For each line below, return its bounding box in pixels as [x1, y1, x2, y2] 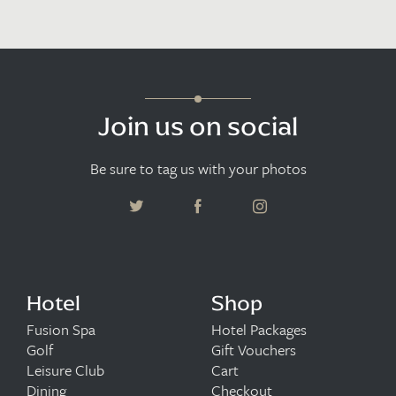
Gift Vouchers [211, 339, 296, 362]
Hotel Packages [211, 318, 307, 341]
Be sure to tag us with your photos [89, 157, 307, 180]
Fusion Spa [27, 318, 95, 341]
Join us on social [98, 110, 298, 144]
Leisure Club [27, 359, 104, 382]
